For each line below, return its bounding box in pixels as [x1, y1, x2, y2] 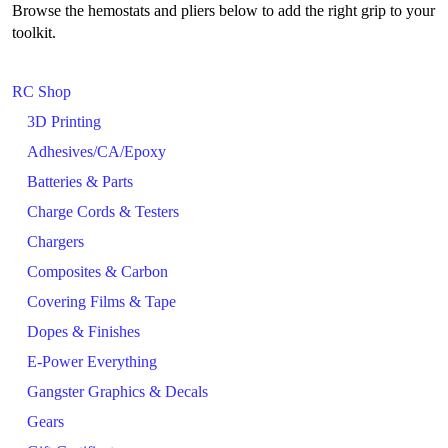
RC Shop [12, 83, 71, 101]
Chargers [27, 233, 84, 251]
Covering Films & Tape [27, 293, 176, 311]
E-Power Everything [27, 353, 157, 371]
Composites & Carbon [27, 263, 168, 281]
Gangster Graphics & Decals [27, 383, 208, 401]
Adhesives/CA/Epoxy [27, 143, 166, 161]
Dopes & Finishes [27, 323, 140, 341]
